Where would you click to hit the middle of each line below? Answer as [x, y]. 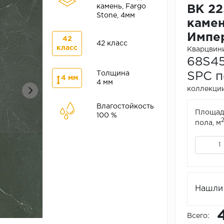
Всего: [198, 216]
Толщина [113, 74]
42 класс [112, 44]
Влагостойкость [125, 106]
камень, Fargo [121, 7]
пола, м [208, 123]
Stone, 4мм [115, 16]
